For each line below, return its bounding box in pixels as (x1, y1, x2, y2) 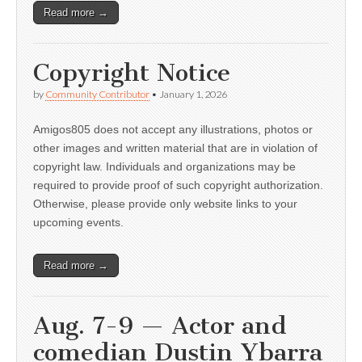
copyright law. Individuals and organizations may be (33, 160, 296, 174)
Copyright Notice (33, 58, 230, 88)
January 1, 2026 (159, 88, 227, 101)
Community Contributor (45, 88, 149, 101)
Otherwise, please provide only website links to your (33, 197, 297, 211)
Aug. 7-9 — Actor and (33, 311, 287, 341)
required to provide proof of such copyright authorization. (33, 179, 323, 192)
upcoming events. (33, 216, 124, 229)
